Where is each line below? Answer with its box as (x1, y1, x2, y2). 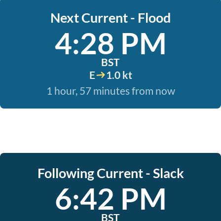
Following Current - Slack (37, 165, 184, 181)
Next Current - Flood (50, 9, 171, 26)
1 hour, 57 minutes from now (46, 84, 175, 97)
